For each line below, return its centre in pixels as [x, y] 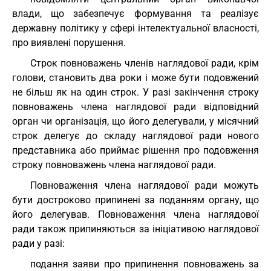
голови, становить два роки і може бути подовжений [135, 78]
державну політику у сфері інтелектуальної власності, [135, 28]
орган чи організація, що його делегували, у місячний [135, 121]
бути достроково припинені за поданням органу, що [135, 200]
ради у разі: [38, 243]
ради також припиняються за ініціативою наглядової [135, 229]
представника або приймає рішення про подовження [135, 150]
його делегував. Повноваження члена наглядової [135, 214]
